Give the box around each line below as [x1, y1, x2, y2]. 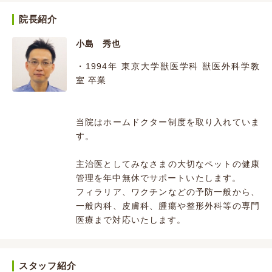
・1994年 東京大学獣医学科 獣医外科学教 [76, 61, 260, 72]
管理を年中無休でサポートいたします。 [76, 173, 242, 183]
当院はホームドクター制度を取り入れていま [76, 117, 260, 127]
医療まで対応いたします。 [76, 215, 186, 225]
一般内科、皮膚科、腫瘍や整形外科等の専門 [76, 201, 260, 211]
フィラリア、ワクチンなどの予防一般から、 [76, 187, 260, 197]
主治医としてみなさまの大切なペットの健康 [76, 159, 260, 169]
